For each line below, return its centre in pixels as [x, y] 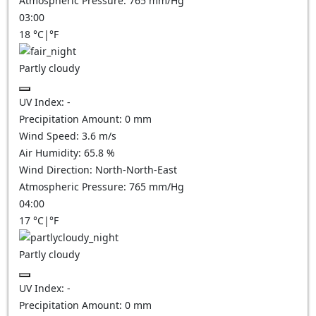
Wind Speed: [50, 136]
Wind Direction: [57, 170]
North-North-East [136, 170]
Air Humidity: [51, 153]
